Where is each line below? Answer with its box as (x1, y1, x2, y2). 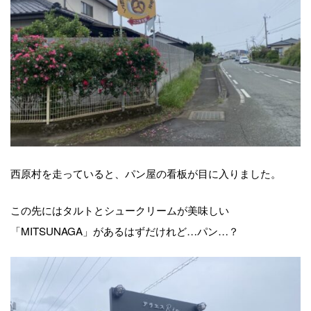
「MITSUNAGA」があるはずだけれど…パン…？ (10, 222, 239, 238)
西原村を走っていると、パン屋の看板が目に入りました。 (10, 165, 281, 180)
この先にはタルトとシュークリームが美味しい (10, 201, 229, 217)
